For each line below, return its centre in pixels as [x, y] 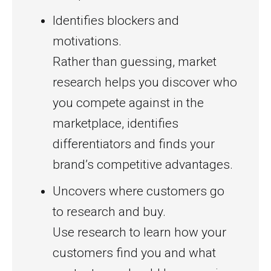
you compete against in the [128, 103]
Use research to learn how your [139, 232]
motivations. [87, 41]
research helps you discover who [145, 82]
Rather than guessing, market [135, 62]
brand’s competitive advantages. [143, 165]
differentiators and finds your [134, 144]
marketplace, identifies [116, 123]
